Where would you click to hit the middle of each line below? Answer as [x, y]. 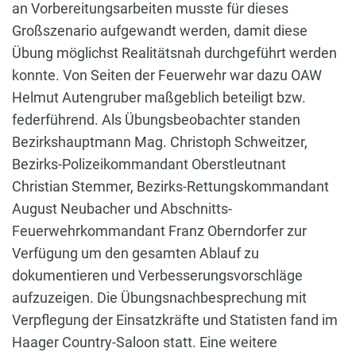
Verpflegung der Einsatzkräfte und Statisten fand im [175, 319]
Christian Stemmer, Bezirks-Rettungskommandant [170, 186]
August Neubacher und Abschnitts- [122, 208]
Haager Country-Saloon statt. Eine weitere [145, 342]
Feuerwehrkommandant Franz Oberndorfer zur [159, 230]
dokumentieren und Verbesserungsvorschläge [157, 275]
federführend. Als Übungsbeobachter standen [156, 119]
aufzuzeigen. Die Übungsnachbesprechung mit [159, 297]
